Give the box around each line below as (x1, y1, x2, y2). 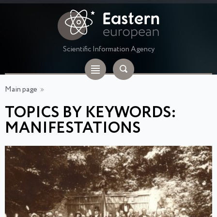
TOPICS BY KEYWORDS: (5, 101, 176, 125)
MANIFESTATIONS (5, 117, 140, 140)
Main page (5, 84, 37, 95)
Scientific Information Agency (62, 44, 155, 55)
